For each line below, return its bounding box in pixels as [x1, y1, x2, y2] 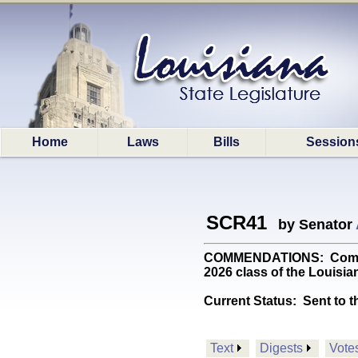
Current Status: [204, 294, 303, 308]
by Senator [270, 217, 356, 233]
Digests [260, 341, 303, 355]
